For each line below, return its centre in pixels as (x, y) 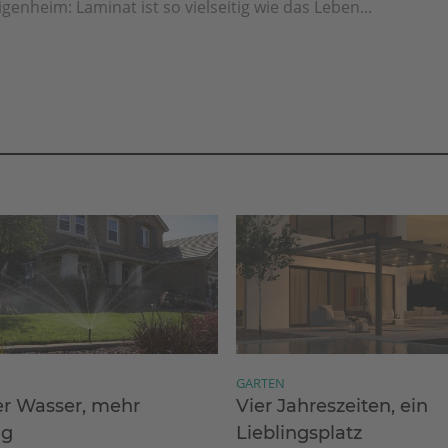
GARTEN (261, 382)
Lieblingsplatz (299, 432)
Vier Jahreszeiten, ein (332, 405)
